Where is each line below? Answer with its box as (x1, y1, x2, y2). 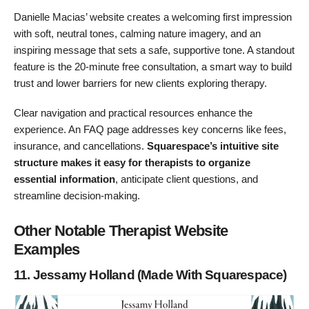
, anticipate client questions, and (115, 172, 258, 185)
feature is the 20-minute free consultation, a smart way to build (14, 61, 292, 73)
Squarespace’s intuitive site (144, 139, 279, 152)
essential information (14, 172, 115, 185)
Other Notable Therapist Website (14, 221, 228, 239)
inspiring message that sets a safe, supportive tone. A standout (14, 44, 295, 57)
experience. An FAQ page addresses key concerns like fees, (14, 123, 286, 135)
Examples (14, 240, 80, 258)
